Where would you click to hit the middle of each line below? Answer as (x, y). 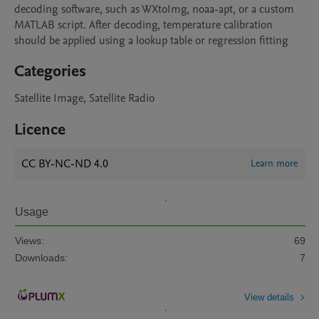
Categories (50, 71)
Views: (30, 241)
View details (269, 297)
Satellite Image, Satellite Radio (84, 98)
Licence (40, 130)
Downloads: (41, 258)
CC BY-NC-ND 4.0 (65, 164)
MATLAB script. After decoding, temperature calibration (143, 25)
